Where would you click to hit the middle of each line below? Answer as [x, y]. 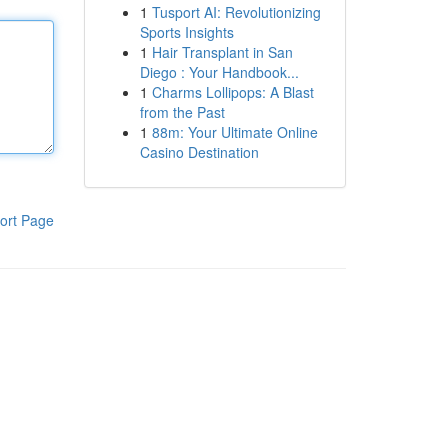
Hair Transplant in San [222, 52]
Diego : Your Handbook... [219, 72]
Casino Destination [199, 152]
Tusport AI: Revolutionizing [236, 12]
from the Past [182, 112]
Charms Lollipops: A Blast [232, 92]
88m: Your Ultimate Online [234, 132]
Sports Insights [186, 32]
